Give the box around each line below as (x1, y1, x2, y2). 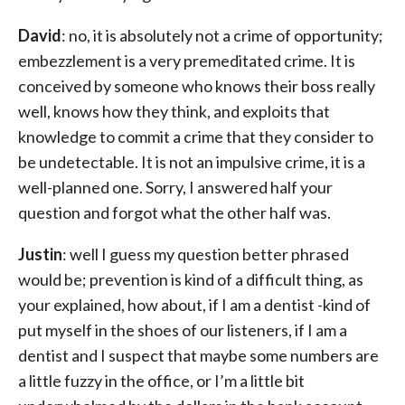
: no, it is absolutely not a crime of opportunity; (61, 25, 383, 45)
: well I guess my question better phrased (62, 244, 349, 264)
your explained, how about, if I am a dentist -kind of (18, 295, 371, 315)
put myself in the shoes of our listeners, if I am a (18, 320, 347, 340)
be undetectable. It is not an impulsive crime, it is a (18, 152, 365, 172)
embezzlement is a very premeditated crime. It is (18, 51, 355, 71)
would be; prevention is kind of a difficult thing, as (18, 269, 363, 289)
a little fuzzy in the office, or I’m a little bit (18, 371, 305, 391)
